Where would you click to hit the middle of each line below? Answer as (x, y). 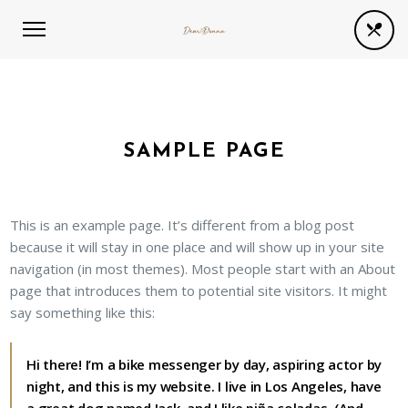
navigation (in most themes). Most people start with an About (203, 269)
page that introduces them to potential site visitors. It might (199, 291)
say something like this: (83, 312)
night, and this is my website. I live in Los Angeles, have (204, 386)
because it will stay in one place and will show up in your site (198, 247)
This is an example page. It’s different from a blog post (183, 225)
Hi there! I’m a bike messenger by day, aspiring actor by (204, 364)
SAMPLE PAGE (204, 152)
